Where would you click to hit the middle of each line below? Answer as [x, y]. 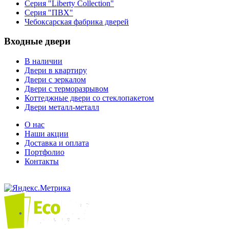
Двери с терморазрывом [66, 89]
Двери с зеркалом [55, 80]
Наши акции [47, 134]
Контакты [42, 162]
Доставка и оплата [57, 143]
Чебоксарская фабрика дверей [77, 21]
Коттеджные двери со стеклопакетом [89, 98]
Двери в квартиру [56, 71]
